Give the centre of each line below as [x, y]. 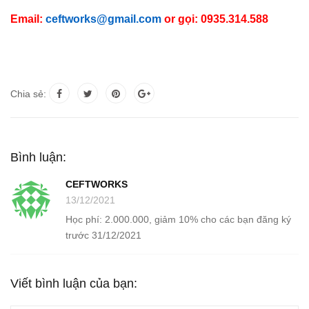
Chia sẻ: [28, 94]
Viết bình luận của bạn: [74, 283]
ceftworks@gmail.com [103, 19]
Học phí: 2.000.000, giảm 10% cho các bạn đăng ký [178, 219]
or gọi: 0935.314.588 [215, 19]
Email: [28, 19]
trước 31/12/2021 [103, 235]
